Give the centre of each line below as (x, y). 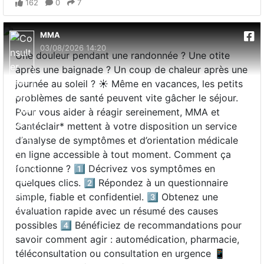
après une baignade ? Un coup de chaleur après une (131, 70)
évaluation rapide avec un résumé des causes (117, 211)
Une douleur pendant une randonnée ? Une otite (123, 55)
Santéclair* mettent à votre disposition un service (126, 126)
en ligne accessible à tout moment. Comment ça (123, 154)
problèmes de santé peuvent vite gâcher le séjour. (127, 98)
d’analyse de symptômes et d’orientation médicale (127, 140)
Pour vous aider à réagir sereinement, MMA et (118, 112)
